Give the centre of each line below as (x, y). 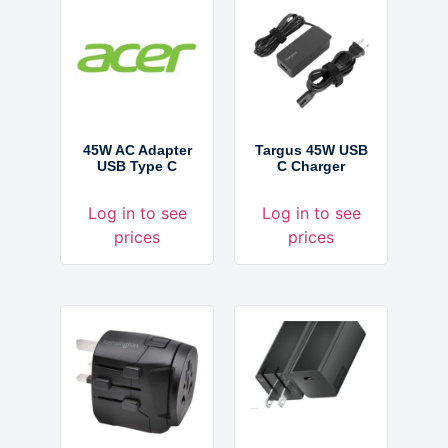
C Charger (311, 165)
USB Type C (137, 165)
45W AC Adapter (137, 149)
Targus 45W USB (311, 149)
